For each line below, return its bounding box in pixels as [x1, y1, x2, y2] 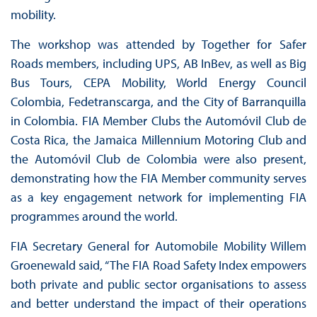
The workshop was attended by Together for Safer [10, 36, 307, 53]
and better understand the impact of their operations [10, 295, 307, 312]
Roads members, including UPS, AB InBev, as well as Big [10, 55, 307, 72]
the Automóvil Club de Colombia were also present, [10, 151, 307, 168]
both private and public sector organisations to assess [10, 276, 307, 293]
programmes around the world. [10, 208, 180, 225]
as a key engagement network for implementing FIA [10, 189, 307, 206]
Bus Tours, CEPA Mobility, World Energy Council [10, 74, 307, 91]
